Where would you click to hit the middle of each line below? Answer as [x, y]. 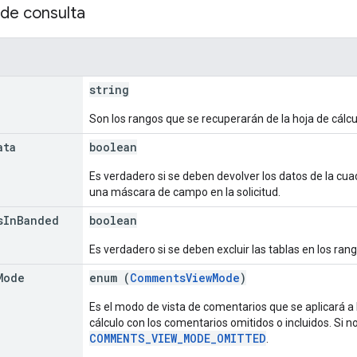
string [109, 89]
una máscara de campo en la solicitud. [185, 192]
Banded [38, 220]
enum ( [110, 277]
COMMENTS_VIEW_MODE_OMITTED [178, 338]
